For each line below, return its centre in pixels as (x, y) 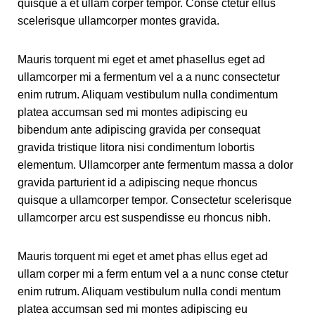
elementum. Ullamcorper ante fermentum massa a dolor (155, 165)
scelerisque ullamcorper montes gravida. (118, 20)
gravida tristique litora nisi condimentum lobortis (136, 147)
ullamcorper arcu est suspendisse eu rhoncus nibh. (144, 217)
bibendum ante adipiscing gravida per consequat (139, 129)
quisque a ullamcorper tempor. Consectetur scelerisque (155, 200)
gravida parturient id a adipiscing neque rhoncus (137, 182)
